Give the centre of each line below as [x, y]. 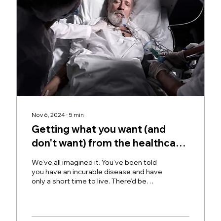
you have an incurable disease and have [97, 171]
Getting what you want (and [99, 129]
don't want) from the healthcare [109, 143]
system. [51, 156]
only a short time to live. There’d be [89, 181]
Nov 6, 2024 [49, 114]
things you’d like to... [65, 190]
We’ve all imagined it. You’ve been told [94, 162]
